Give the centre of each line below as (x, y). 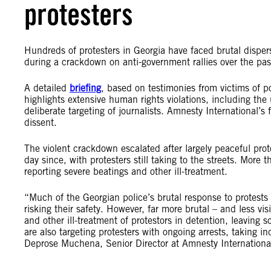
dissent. (41, 122)
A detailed (47, 88)
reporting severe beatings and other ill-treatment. (126, 171)
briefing (85, 88)
